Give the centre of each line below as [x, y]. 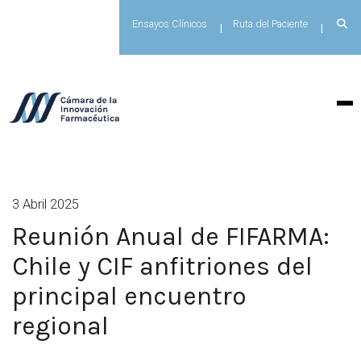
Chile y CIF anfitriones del [162, 266]
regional [60, 326]
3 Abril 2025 [46, 204]
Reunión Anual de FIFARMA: [171, 236]
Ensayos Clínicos [170, 24]
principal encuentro [129, 296]
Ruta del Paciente [270, 24]
